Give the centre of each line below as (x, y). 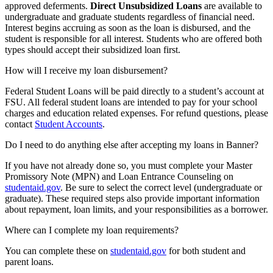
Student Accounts (69, 124)
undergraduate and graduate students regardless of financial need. (130, 17)
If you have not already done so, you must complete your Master (129, 166)
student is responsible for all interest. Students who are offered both (133, 39)
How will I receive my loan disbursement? (86, 71)
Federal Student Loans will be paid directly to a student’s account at (134, 91)
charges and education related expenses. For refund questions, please (136, 113)
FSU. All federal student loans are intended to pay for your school (131, 102)
